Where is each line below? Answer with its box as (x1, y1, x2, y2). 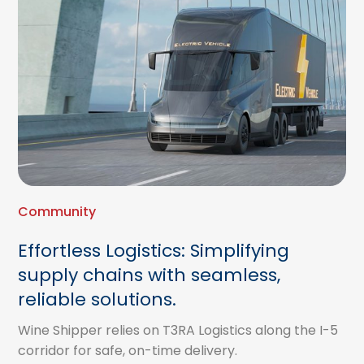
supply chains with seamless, (18, 262, 281, 288)
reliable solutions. (18, 287, 177, 312)
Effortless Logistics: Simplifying (18, 238, 290, 263)
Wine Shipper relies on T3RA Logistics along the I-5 (18, 321, 339, 340)
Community (18, 202, 97, 221)
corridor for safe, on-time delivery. (18, 341, 238, 360)
